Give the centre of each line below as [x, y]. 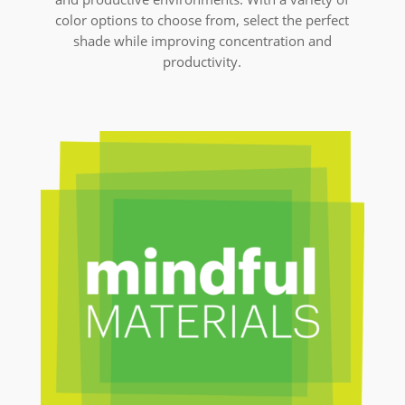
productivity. [202, 61]
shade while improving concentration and [202, 40]
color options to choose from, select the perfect [202, 19]
